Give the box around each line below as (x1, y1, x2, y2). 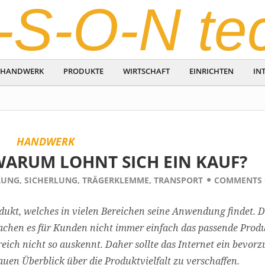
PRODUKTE (63, 66, 104, 76)
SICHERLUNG (24, 174, 77, 186)
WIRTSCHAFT (123, 66, 170, 76)
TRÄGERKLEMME (82, 174, 149, 186)
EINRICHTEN (189, 66, 234, 76)
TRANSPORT (153, 174, 203, 186)
